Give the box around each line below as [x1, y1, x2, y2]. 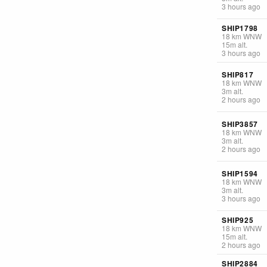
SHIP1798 [222, 22, 258, 33]
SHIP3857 [222, 118, 258, 129]
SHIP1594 [222, 167, 258, 179]
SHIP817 [222, 69, 254, 80]
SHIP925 [222, 214, 254, 225]
